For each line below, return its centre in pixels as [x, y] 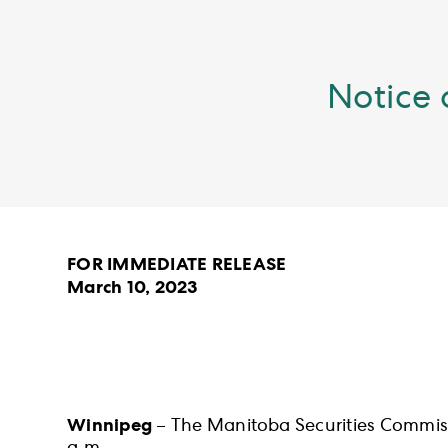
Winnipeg [110, 426]
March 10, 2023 [132, 288]
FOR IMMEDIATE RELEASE [177, 265]
